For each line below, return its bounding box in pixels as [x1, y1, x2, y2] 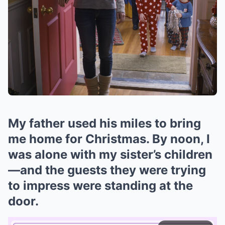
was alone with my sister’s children [8, 147, 212, 162]
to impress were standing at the [8, 178, 193, 193]
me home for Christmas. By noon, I [8, 132, 210, 146]
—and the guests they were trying [8, 163, 206, 177]
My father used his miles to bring [8, 116, 201, 131]
